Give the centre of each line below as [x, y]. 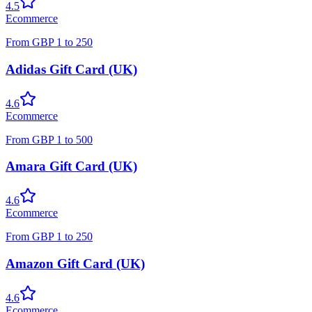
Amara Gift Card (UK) [71, 166]
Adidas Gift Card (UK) [71, 69]
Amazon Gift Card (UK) [75, 263]
